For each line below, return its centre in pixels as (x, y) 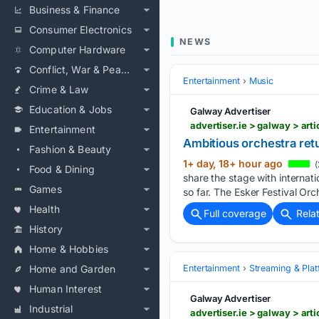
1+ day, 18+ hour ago (234, 163)
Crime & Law (59, 89)
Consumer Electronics (80, 30)
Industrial (51, 309)
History (46, 229)
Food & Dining (62, 169)
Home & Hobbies (69, 249)
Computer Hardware (78, 49)
